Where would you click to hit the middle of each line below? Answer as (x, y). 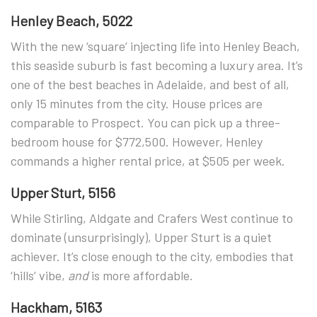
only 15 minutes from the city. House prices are (137, 103)
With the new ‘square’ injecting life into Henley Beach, (155, 46)
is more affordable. (141, 275)
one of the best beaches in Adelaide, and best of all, (150, 84)
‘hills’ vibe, (39, 275)
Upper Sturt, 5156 (63, 192)
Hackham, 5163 (56, 307)
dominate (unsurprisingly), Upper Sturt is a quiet (141, 237)
